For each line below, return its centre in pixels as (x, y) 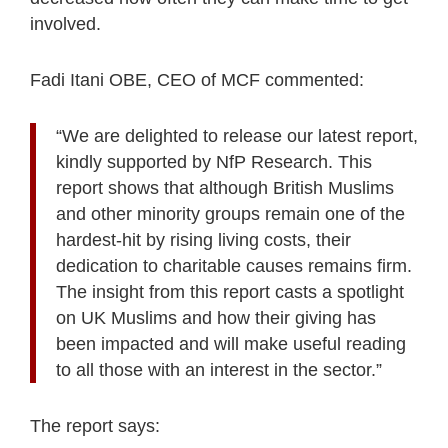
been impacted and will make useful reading (231, 343)
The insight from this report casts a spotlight (230, 291)
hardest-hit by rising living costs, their (203, 239)
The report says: (95, 425)
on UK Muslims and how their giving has (216, 317)
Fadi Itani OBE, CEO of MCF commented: (197, 79)
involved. (65, 23)
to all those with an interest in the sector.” (219, 369)
